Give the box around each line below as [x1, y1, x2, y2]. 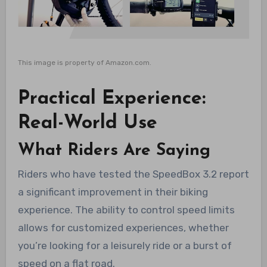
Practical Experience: [17, 89, 206, 109]
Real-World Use [17, 114, 157, 133]
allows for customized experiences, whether [17, 222, 229, 234]
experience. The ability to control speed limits [17, 204, 235, 216]
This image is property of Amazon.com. [17, 58, 151, 67]
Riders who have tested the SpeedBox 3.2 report [17, 168, 249, 181]
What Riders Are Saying [17, 142, 210, 159]
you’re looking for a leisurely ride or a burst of [17, 240, 232, 252]
